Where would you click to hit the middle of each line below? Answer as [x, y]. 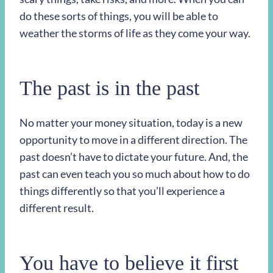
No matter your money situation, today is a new [131, 123]
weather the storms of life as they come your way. [135, 33]
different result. [57, 208]
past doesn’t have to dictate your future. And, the [134, 157]
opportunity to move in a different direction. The [133, 140]
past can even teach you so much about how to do [135, 174]
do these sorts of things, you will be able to [119, 16]
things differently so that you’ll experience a [122, 191]
